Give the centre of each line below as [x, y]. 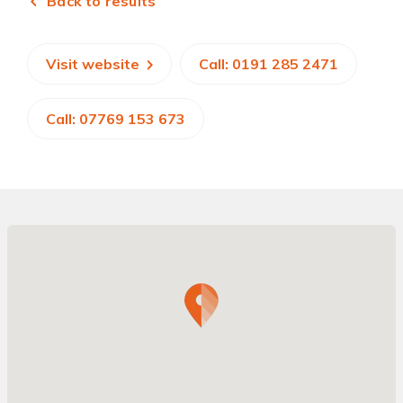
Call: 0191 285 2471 [269, 64]
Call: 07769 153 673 [116, 119]
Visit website [94, 64]
